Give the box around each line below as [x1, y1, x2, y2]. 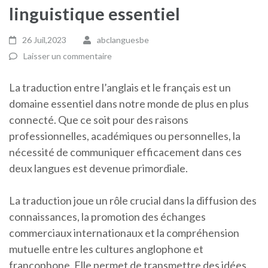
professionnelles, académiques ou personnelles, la [9, 129, 240, 142]
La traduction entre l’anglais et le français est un [9, 81, 231, 94]
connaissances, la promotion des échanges [9, 210, 206, 223]
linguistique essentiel [9, 3, 180, 24]
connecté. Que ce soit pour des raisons [9, 113, 188, 126]
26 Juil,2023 [22, 35, 67, 45]
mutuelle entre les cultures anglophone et [9, 242, 203, 255]
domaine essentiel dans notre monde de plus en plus [9, 97, 249, 110]
